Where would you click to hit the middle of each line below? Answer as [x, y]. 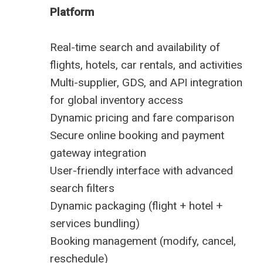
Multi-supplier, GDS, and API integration [146, 83]
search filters [82, 188]
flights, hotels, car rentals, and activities [146, 65]
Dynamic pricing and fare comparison [142, 118]
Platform [72, 12]
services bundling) [95, 224]
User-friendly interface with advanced [141, 171]
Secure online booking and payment [137, 136]
